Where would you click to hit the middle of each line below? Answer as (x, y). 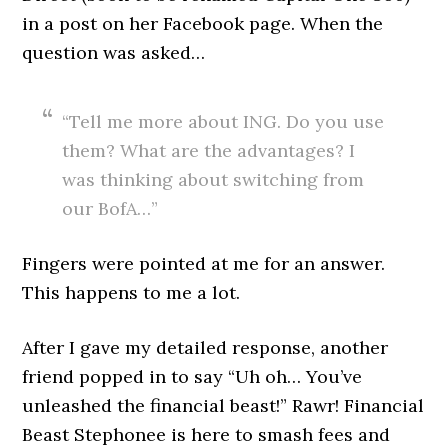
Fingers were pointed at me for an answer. (204, 263)
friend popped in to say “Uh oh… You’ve (192, 376)
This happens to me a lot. (131, 292)
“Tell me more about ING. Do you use (223, 121)
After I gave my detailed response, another (205, 347)
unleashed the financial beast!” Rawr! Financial (223, 405)
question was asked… (114, 52)
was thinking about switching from (213, 179)
